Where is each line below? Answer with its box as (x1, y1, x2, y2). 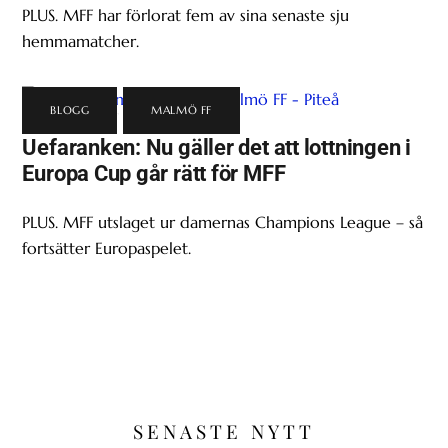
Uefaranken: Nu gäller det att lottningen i (22, 134, 411, 161)
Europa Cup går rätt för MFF (22, 160, 286, 187)
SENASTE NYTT (133, 418, 315, 445)
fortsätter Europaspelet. (22, 237, 192, 258)
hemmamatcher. (22, 30, 140, 51)
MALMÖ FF (151, 103, 212, 118)
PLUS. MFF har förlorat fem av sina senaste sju (22, 4, 350, 25)
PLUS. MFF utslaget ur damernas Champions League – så (22, 211, 424, 232)
